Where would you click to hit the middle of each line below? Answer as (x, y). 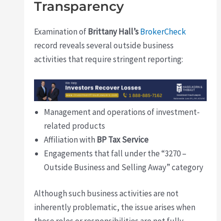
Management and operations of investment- (122, 112)
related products (75, 126)
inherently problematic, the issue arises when (115, 207)
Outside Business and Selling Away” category (124, 167)
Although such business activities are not (107, 193)
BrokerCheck (163, 32)
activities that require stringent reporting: (109, 59)
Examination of (61, 32)
